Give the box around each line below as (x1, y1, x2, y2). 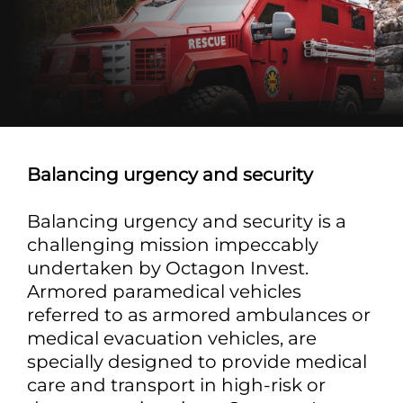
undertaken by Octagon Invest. (27, 256, 309, 279)
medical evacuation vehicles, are (27, 327, 317, 349)
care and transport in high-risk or (27, 373, 326, 396)
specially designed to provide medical (27, 350, 367, 372)
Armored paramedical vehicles (27, 280, 301, 302)
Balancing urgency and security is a (27, 210, 346, 232)
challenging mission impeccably (27, 233, 318, 255)
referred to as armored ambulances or (27, 303, 371, 326)
